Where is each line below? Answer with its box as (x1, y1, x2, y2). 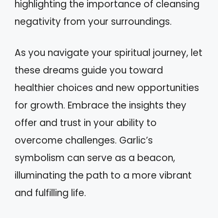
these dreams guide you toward (15, 64, 163, 77)
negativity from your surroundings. (15, 15, 172, 28)
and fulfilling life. (15, 186, 86, 200)
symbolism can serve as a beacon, (15, 151, 175, 164)
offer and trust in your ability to (15, 116, 157, 129)
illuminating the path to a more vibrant (15, 169, 192, 182)
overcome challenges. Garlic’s (15, 134, 153, 147)
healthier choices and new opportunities (15, 81, 199, 94)
